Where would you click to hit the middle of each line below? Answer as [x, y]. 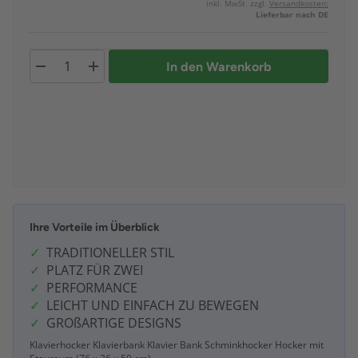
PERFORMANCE [92, 288]
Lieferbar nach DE [292, 15]
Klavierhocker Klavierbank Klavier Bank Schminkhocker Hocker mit [177, 345]
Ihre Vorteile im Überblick [95, 228]
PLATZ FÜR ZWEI [95, 270]
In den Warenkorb [219, 66]
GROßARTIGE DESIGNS [114, 323]
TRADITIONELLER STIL [110, 253]
